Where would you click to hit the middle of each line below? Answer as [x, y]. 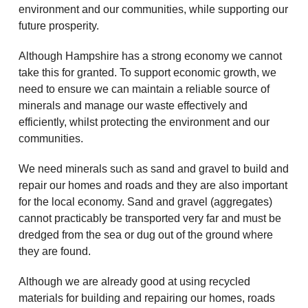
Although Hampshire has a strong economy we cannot [150, 56]
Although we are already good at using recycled [134, 281]
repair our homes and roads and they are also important [153, 185]
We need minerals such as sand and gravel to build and [153, 168]
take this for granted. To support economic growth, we [147, 72]
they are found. [54, 251]
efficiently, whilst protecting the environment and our [144, 122]
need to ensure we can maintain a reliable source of [144, 89]
